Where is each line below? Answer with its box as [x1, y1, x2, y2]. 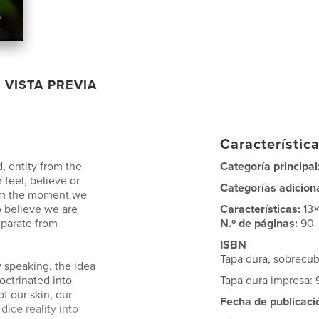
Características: [220, 202, 304, 216]
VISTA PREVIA [5, 76, 98, 93]
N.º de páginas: [220, 216, 301, 231]
